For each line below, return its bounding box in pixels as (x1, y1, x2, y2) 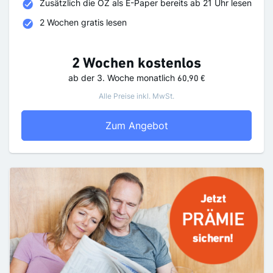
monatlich (136, 73, 177, 83)
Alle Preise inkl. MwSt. (99, 91, 174, 101)
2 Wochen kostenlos (72, 57, 201, 72)
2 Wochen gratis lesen (40, 17, 127, 28)
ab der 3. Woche (68, 73, 136, 83)
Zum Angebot (105, 119, 168, 132)
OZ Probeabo (167, 119, 229, 132)
